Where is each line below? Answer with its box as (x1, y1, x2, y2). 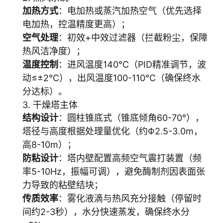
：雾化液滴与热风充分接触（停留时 (58, 193, 202, 204)
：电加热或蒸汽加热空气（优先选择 (58, 5, 202, 16)
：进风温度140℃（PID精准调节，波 (58, 59, 206, 70)
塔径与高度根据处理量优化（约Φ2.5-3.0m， (22, 126, 203, 136)
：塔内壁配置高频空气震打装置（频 (58, 153, 202, 163)
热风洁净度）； (22, 46, 85, 56)
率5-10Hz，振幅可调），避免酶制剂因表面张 (22, 166, 205, 177)
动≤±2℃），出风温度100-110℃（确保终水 (22, 73, 201, 83)
